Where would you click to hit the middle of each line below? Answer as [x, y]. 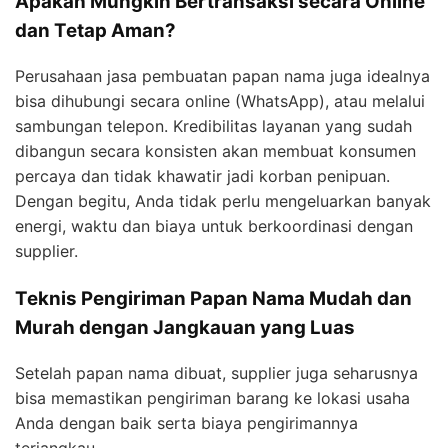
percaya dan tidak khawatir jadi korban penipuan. [202, 175]
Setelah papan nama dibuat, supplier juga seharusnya [216, 372]
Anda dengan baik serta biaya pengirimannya [186, 422]
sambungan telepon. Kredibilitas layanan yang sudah [213, 125]
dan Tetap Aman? [95, 31]
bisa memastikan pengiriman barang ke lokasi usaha [212, 397]
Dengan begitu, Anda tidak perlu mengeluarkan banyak [223, 200]
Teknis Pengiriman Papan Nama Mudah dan [213, 298]
